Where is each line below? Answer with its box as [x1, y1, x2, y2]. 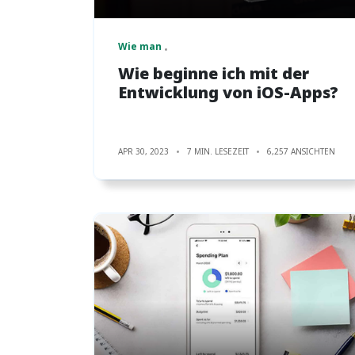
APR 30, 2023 [118, 145, 169, 157]
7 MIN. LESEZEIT [187, 145, 249, 157]
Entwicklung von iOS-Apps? [118, 81, 338, 103]
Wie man [118, 39, 162, 53]
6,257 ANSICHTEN [267, 145, 335, 157]
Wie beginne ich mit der [118, 62, 309, 84]
